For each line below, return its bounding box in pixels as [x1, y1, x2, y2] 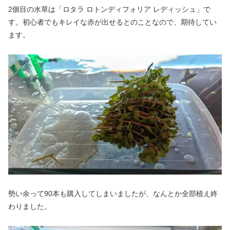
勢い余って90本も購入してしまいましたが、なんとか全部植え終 [8, 189, 218, 198]
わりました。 [8, 202, 51, 211]
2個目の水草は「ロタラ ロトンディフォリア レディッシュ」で [8, 5, 210, 13]
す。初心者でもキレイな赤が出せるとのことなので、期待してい [8, 17, 217, 26]
